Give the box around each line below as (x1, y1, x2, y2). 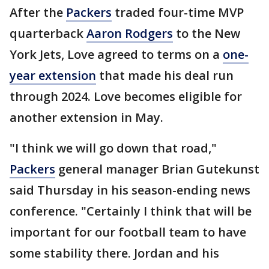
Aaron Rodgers (86, 25, 173, 42)
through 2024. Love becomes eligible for (10, 88, 242, 105)
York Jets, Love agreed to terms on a (10, 46, 223, 63)
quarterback (10, 25, 86, 42)
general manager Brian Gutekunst (55, 161, 259, 178)
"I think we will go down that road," (10, 140, 217, 157)
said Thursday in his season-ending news (10, 182, 250, 199)
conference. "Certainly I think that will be (10, 203, 252, 220)
